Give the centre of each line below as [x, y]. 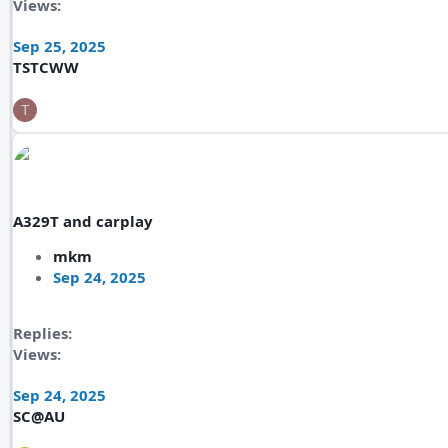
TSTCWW [46, 67]
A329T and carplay [83, 221]
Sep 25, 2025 [59, 46]
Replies [40, 333]
